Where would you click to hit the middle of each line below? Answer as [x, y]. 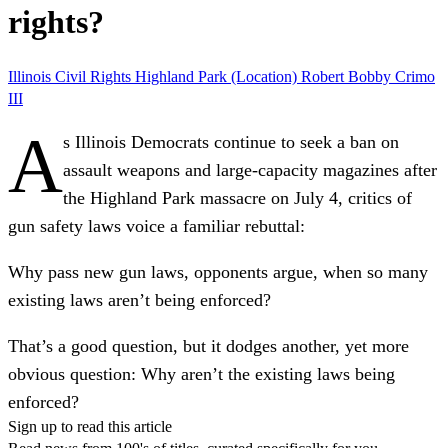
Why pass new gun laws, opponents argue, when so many [218, 271]
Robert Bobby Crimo [368, 76]
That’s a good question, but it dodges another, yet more [208, 345]
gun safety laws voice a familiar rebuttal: [156, 225]
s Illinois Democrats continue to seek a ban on [231, 141]
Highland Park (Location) [218, 76]
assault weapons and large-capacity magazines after [250, 169]
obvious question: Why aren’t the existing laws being [201, 373]
